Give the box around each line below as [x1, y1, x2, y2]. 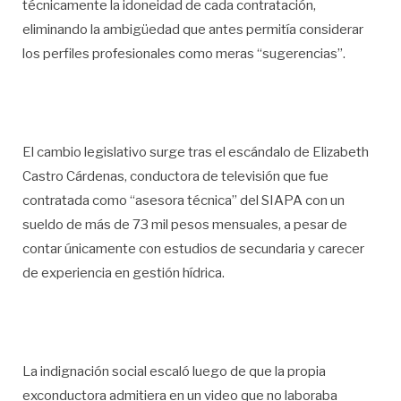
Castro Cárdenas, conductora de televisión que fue [22, 168, 328, 185]
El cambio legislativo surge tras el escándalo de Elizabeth [22, 144, 369, 161]
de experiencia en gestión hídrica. [22, 265, 225, 282]
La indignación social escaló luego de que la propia [22, 363, 326, 380]
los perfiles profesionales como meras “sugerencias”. [22, 46, 346, 63]
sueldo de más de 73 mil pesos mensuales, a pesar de [22, 217, 347, 234]
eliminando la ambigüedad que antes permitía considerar [22, 21, 363, 38]
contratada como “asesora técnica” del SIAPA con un [22, 192, 345, 209]
